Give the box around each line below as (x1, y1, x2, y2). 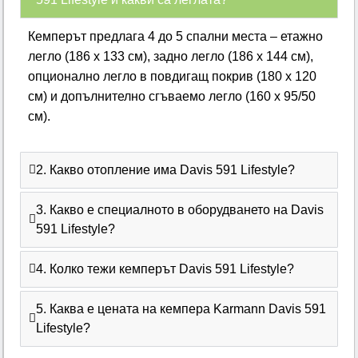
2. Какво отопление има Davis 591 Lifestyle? (36, 162, 296, 177)
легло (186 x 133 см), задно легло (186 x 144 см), (28, 49, 314, 63)
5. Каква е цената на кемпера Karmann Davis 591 (36, 301, 327, 316)
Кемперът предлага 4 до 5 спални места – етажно (28, 29, 324, 43)
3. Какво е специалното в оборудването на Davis (36, 202, 324, 217)
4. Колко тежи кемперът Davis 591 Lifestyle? (36, 261, 295, 276)
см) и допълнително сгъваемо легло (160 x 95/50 (28, 89, 316, 103)
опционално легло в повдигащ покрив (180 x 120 (28, 69, 317, 83)
